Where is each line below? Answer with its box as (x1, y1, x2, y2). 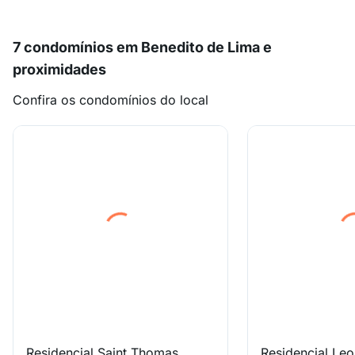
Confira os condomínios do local (13, 92, 208, 108)
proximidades (13, 61, 106, 78)
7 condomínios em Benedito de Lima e (13, 39, 272, 55)
